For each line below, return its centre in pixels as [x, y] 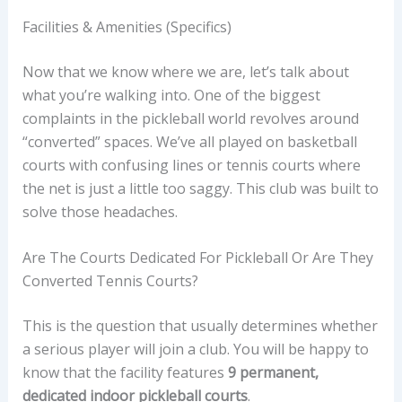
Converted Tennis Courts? [110, 281]
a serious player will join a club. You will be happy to [195, 350]
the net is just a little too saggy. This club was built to [200, 188]
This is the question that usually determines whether [200, 326]
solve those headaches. [100, 211]
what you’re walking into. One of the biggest [171, 95]
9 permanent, [273, 373]
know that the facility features [125, 373]
